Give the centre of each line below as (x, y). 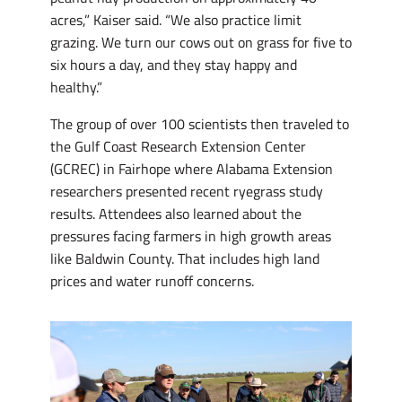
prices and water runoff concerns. (154, 280)
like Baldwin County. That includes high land (185, 258)
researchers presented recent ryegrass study (187, 191)
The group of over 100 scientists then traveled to (200, 123)
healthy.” (76, 87)
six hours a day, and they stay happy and (174, 64)
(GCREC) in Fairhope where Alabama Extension (192, 168)
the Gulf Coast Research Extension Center (178, 146)
